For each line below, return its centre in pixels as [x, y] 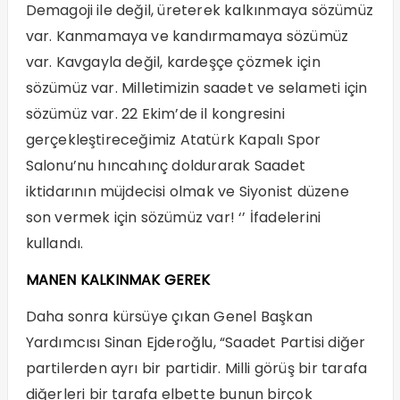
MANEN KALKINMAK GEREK [118, 280]
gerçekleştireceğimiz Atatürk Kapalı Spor [173, 140]
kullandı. [54, 244]
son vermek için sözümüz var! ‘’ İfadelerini [173, 218]
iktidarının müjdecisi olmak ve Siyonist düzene [187, 192]
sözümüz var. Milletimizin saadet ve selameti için [196, 88]
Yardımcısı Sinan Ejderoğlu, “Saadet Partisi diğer [196, 343]
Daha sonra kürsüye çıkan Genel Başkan [169, 317]
